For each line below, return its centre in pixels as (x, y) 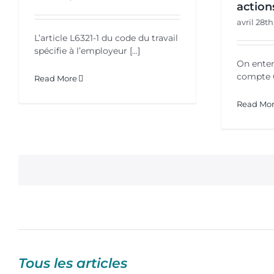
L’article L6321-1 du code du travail (106, 38)
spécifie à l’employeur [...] (87, 50)
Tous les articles (72, 263)
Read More (55, 78)
